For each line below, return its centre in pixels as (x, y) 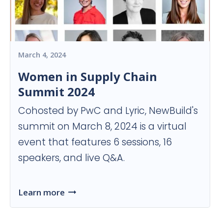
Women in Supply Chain (88, 76)
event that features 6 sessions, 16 (95, 142)
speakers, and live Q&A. (71, 158)
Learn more (41, 192)
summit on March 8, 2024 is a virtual (102, 126)
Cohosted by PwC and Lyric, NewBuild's (108, 110)
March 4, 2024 (42, 55)
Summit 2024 (56, 91)
